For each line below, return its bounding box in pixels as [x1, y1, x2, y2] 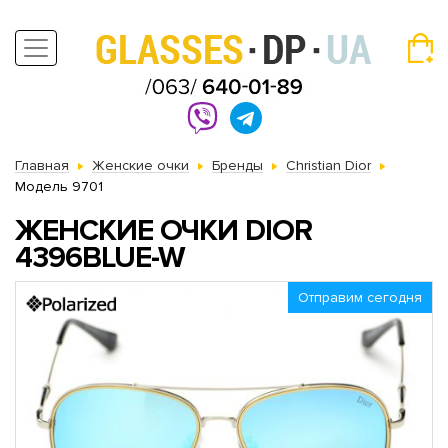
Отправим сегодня [298, 289, 422, 306]
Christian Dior [286, 157, 371, 174]
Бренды [212, 157, 263, 174]
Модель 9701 [15, 178, 103, 195]
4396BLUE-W [15, 239, 185, 276]
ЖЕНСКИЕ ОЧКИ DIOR [15, 212, 312, 249]
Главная [15, 157, 69, 174]
